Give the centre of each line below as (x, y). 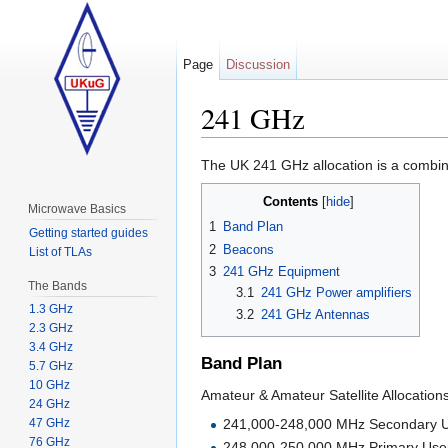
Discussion (258, 64)
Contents (290, 202)
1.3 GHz (50, 309)
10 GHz (49, 385)
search (354, 145)
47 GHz (49, 423)
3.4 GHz (50, 347)
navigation (292, 145)
